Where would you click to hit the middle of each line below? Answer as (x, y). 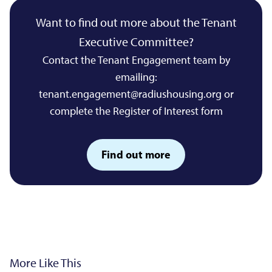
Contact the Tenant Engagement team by (136, 60)
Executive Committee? (136, 42)
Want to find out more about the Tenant (136, 23)
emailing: (136, 77)
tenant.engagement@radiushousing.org (130, 94)
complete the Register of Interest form (136, 111)
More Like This (46, 263)
